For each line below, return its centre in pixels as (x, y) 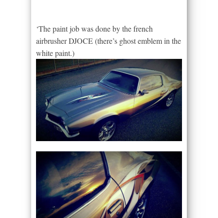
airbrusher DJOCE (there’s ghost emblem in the (109, 40)
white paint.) (55, 53)
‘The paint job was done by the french (94, 28)
